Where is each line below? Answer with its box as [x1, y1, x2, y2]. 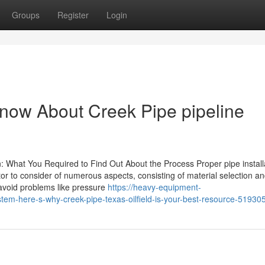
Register [57, 9, 89, 21]
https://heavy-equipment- [108, 181, 201, 193]
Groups [12, 9, 40, 21]
